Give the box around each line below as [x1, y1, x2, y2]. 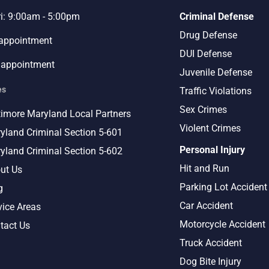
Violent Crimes [180, 122, 241, 134]
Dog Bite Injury [180, 256, 242, 267]
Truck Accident [180, 237, 243, 249]
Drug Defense [180, 29, 238, 41]
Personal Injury [180, 144, 246, 156]
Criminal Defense [180, 11, 255, 22]
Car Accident [180, 200, 234, 211]
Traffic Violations [180, 85, 252, 97]
